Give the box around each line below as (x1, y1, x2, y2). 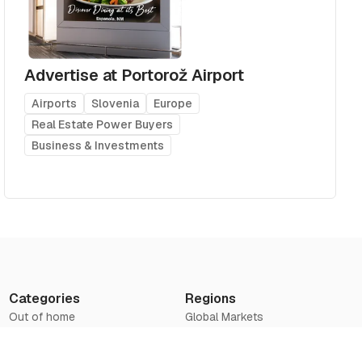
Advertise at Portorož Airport (24, 64, 245, 86)
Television (8, 341, 62, 356)
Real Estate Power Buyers (32, 116, 174, 132)
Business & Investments (32, 137, 165, 153)
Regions (185, 289, 237, 307)
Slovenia (91, 95, 140, 111)
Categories (8, 289, 80, 307)
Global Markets (185, 309, 264, 324)
